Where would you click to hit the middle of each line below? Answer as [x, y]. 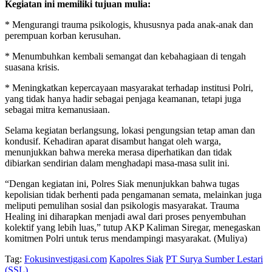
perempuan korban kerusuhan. [63, 36]
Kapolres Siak [136, 259]
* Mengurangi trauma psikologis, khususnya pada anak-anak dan [129, 25]
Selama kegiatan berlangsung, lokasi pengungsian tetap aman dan [130, 131]
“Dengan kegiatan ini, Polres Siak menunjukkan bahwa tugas [122, 184]
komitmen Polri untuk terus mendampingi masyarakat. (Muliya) [126, 239]
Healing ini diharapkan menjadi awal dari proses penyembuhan [125, 217]
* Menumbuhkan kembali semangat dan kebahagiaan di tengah [125, 56]
